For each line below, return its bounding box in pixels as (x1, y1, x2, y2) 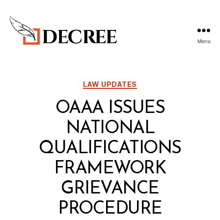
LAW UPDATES (83, 80, 137, 88)
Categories (110, 77, 153, 87)
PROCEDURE (58, 200, 162, 219)
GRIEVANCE (61, 180, 159, 198)
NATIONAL (65, 120, 155, 138)
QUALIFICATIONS (39, 140, 181, 158)
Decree (9, 44, 39, 55)
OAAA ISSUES (55, 100, 165, 118)
